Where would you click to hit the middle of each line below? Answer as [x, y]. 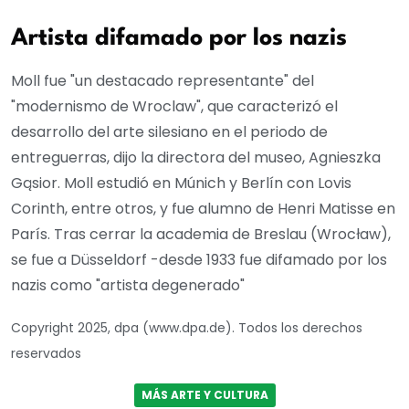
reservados [46, 353]
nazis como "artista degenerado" [128, 285]
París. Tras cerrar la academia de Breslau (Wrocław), [201, 234]
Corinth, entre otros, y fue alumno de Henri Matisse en [203, 208]
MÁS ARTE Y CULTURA [204, 394]
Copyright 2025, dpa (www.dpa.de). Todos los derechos [187, 327]
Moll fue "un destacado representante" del [163, 80]
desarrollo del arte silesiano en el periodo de [169, 131]
